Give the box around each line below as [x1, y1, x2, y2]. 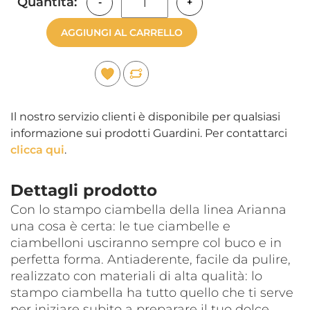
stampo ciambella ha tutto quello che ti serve [10, 285, 293, 301]
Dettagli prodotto [10, 181, 157, 201]
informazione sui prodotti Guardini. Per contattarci [10, 127, 287, 140]
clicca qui [10, 143, 64, 157]
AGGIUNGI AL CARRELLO [60, 26, 183, 39]
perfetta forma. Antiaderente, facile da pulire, [10, 252, 291, 268]
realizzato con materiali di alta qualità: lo [10, 268, 262, 284]
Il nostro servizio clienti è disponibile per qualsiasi [10, 110, 280, 124]
